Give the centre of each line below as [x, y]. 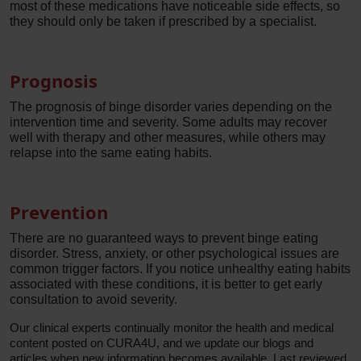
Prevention [59, 212]
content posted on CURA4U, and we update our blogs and [162, 343]
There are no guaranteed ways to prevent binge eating [164, 238]
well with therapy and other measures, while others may [168, 137]
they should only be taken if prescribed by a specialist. [165, 21]
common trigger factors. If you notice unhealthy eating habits [180, 269]
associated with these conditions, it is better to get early [166, 284]
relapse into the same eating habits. [112, 153]
